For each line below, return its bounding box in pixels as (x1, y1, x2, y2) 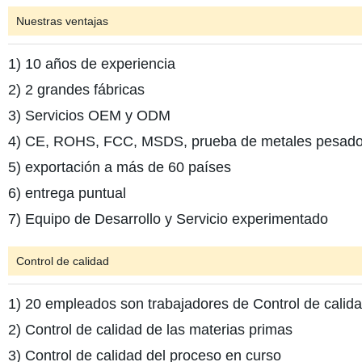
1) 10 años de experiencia (7, 55, 175, 72)
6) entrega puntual (7, 184, 126, 201)
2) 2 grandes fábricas (7, 81, 145, 98)
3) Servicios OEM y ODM (7, 107, 170, 124)
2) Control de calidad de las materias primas (7, 321, 293, 338)
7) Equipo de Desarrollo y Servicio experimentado (7, 210, 328, 227)
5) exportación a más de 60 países (7, 158, 231, 175)
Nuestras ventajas (15, 14, 108, 27)
